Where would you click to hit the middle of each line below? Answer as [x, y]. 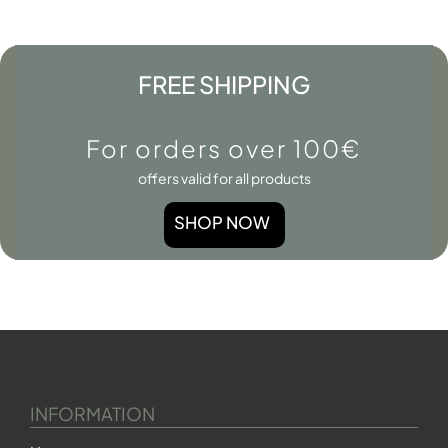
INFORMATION [92, 413]
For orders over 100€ [224, 148]
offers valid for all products [224, 178]
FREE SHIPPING [224, 84]
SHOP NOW [221, 222]
